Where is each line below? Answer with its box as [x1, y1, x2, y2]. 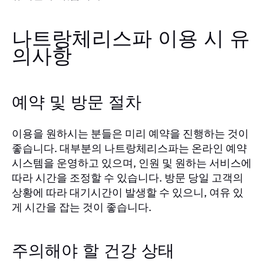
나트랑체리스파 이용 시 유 [12, 29, 250, 49]
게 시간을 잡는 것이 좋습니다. [12, 200, 151, 214]
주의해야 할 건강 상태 [12, 243, 174, 260]
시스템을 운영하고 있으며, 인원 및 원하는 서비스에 [12, 156, 252, 170]
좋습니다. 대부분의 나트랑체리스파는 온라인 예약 [12, 141, 247, 155]
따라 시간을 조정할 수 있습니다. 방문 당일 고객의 [12, 170, 243, 184]
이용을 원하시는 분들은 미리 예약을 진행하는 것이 [12, 126, 249, 140]
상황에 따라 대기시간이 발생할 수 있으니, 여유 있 [12, 185, 243, 199]
